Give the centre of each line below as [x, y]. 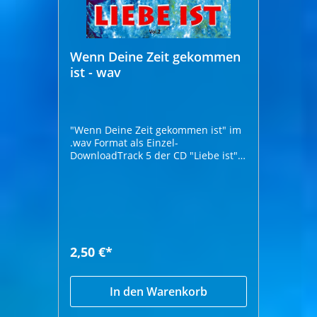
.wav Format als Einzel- [125, 142]
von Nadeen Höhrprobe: [158, 168]
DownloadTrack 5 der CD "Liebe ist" [154, 155]
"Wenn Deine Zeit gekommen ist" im [156, 129]
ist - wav [96, 72]
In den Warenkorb [158, 291]
